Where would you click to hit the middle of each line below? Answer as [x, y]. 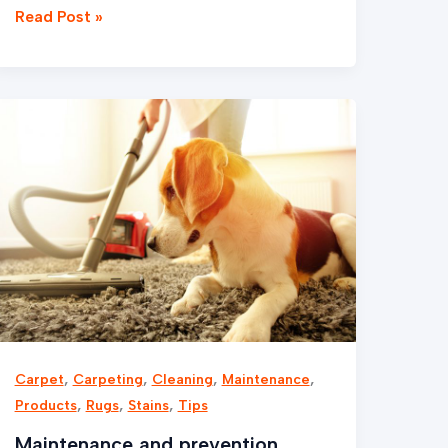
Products [45, 406]
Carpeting [107, 380]
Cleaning [182, 380]
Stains [148, 406]
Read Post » [58, 16]
